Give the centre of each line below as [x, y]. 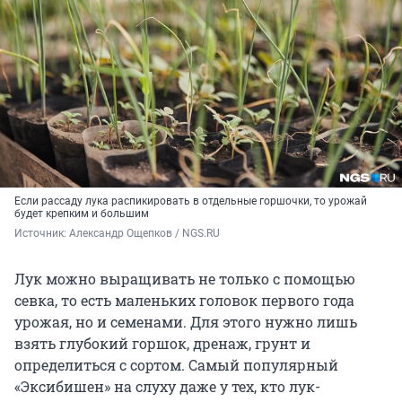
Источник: [42, 234]
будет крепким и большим [82, 214]
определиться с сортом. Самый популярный [176, 365]
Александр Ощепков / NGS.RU [144, 234]
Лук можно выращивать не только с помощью [185, 279]
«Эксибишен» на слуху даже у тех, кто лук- [167, 387]
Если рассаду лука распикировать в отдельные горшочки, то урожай [191, 201]
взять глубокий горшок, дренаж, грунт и [162, 344]
